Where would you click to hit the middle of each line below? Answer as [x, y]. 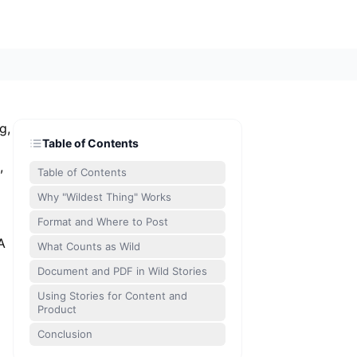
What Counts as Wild [89, 246]
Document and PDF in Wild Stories [122, 271]
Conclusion [65, 334]
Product [57, 309]
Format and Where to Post [103, 222]
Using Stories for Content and [112, 296]
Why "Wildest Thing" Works [104, 197]
